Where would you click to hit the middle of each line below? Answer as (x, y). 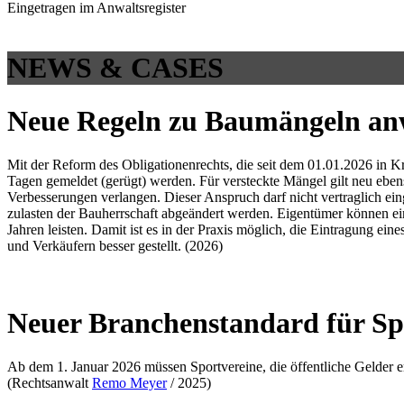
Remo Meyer (129, 383)
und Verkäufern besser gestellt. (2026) (115, 246)
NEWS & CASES (115, 68)
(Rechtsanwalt (50, 383)
